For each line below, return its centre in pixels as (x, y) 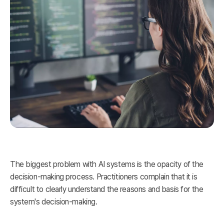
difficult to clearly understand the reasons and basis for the (107, 189)
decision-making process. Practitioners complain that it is (104, 177)
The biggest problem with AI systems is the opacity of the (107, 164)
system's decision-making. (54, 202)
